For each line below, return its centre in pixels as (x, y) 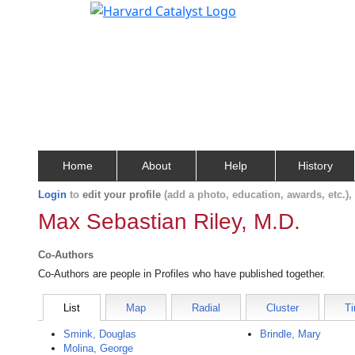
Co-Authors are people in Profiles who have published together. (182, 274)
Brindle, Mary (291, 334)
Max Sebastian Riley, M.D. (169, 221)
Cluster (282, 308)
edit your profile (122, 195)
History (315, 166)
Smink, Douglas (100, 334)
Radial (206, 308)
